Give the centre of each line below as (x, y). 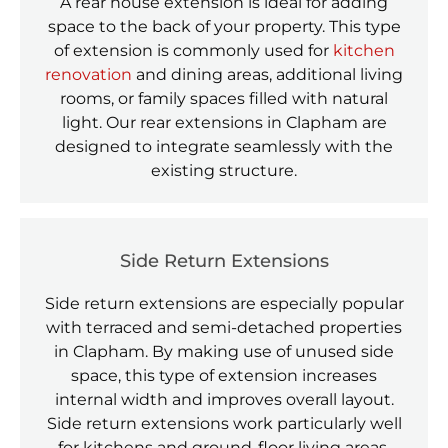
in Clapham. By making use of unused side (224, 352)
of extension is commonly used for (193, 51)
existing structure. (224, 171)
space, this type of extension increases (224, 376)
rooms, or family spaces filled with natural (224, 99)
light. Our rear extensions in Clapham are (224, 123)
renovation (90, 75)
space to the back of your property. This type (224, 27)
